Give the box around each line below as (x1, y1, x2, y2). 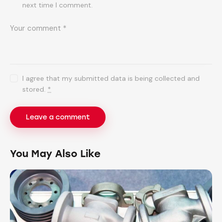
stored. (22, 85, 48, 94)
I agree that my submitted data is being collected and (22, 74, 200, 83)
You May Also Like (10, 148, 101, 160)
